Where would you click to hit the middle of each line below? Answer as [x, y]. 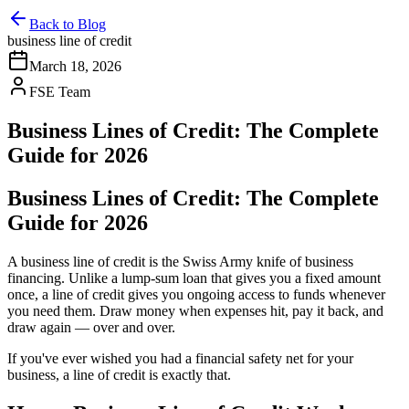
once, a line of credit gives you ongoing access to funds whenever [196, 294]
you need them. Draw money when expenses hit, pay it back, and [195, 310]
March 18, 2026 [75, 66]
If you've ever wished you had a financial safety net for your [180, 358]
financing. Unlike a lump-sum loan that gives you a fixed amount [194, 278]
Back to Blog [68, 24]
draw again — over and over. [91, 327]
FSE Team [60, 92]
